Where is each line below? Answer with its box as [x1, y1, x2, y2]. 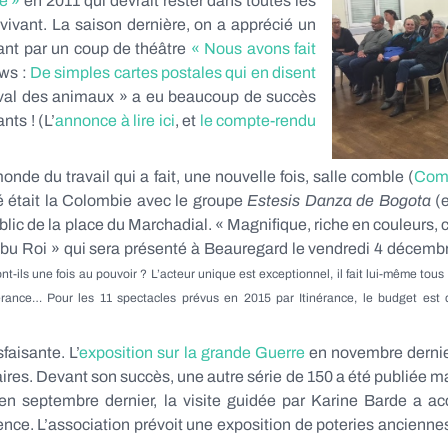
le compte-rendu [199, 112, 317, 129]
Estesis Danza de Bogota [247, 192, 431, 209]
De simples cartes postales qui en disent [29, 64, 317, 81]
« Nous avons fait [190, 40, 317, 57]
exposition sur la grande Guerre [79, 344, 305, 361]
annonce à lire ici [55, 112, 175, 129]
